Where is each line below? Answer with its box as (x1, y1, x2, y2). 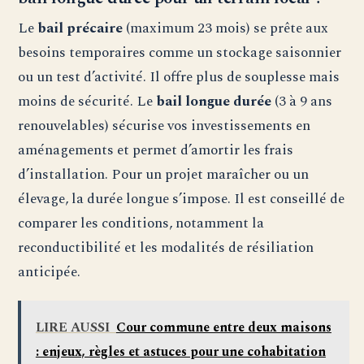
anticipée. (18, 261, 81, 284)
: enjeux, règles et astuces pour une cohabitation (35, 341, 326, 362)
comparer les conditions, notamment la (18, 212, 265, 235)
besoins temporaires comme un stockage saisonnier (18, 41, 342, 64)
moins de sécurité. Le (18, 90, 157, 113)
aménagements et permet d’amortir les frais (18, 139, 294, 162)
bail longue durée (156, 90, 272, 113)
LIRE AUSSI (35, 317, 110, 337)
